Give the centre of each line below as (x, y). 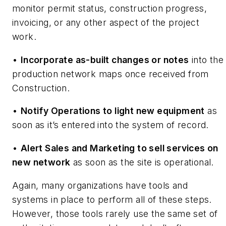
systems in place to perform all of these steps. (112, 199)
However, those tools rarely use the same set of (115, 213)
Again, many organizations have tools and (100, 185)
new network (41, 162)
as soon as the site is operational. (142, 162)
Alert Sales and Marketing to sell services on (119, 148)
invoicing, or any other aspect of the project (106, 23)
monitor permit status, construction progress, (109, 9)
